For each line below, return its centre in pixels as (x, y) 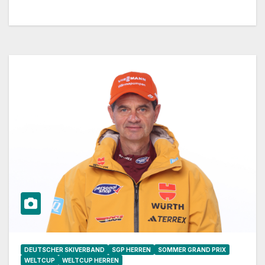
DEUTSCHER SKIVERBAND (64, 250)
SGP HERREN (131, 250)
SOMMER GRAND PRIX (192, 250)
